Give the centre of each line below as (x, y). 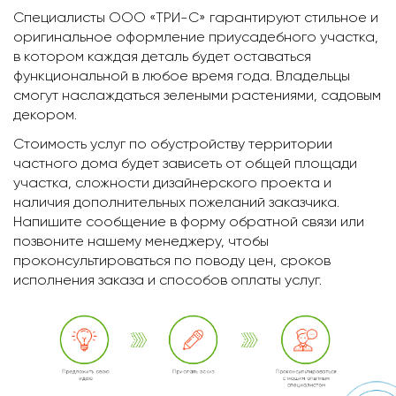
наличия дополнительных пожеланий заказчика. (176, 202)
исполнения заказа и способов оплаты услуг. (168, 279)
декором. (45, 114)
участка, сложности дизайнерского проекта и (172, 182)
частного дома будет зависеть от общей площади (185, 163)
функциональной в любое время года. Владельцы (182, 75)
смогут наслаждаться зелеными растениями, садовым (197, 95)
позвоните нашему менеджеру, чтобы (141, 240)
